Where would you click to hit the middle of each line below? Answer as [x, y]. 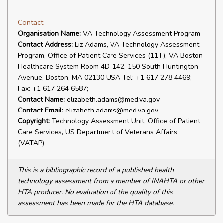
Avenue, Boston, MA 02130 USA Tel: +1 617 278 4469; [105, 77]
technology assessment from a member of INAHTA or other [111, 181]
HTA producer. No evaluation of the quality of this [95, 192]
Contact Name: [41, 99]
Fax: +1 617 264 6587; [53, 88]
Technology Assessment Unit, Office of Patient [125, 121]
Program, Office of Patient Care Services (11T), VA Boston [110, 56]
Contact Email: [41, 110]
